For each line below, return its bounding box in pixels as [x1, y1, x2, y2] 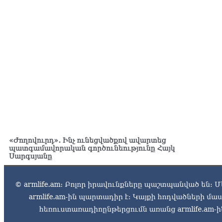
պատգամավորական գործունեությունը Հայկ [9, 144, 175, 153]
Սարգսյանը [9, 152, 52, 161]
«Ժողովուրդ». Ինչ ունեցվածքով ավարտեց [9, 136, 166, 145]
